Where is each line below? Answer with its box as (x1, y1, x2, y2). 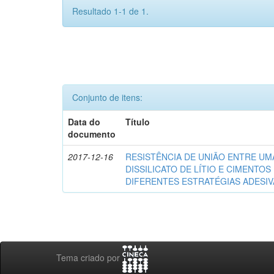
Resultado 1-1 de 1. (72, 5, 149, 17)
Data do (68, 116, 101, 128)
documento (68, 128, 116, 140)
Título (125, 116, 150, 128)
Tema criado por (56, 251, 122, 264)
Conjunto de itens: (72, 91, 143, 103)
